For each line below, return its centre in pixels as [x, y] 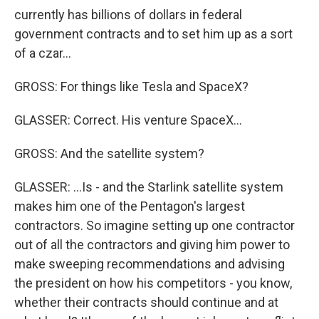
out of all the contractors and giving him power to [152, 245]
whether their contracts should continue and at [146, 302]
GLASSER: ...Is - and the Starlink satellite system [149, 187]
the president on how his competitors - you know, [153, 283]
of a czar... [43, 53]
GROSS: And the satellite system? [109, 153]
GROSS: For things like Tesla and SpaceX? [131, 87]
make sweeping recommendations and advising [150, 264]
